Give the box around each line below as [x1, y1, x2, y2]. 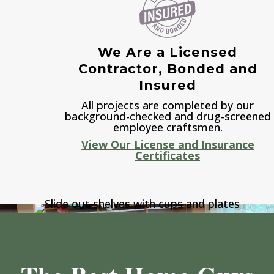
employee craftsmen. [113, 120, 223, 135]
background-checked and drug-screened [64, 109, 271, 124]
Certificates [135, 148, 200, 163]
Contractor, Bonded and [78, 61, 257, 77]
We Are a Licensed [98, 45, 237, 61]
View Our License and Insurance [81, 137, 254, 152]
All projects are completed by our [81, 98, 254, 113]
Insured [139, 78, 196, 94]
